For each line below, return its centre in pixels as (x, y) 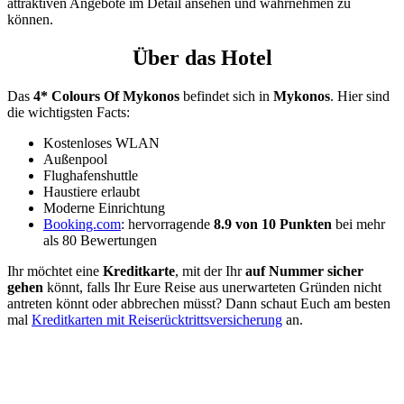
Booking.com (82, 224)
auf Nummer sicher (304, 271)
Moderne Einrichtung (104, 207)
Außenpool (75, 159)
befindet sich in (226, 96)
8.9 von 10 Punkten (273, 224)
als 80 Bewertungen (100, 240)
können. (30, 19)
